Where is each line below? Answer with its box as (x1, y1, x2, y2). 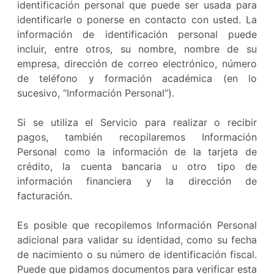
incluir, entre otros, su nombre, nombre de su (17, 43, 257, 55)
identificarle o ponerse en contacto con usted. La (17, 13, 257, 26)
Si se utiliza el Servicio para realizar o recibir (17, 116, 257, 128)
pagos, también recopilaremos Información (17, 131, 257, 143)
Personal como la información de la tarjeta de (17, 146, 257, 158)
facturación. (17, 190, 72, 202)
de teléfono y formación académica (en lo (17, 72, 257, 84)
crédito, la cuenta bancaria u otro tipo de (17, 160, 257, 172)
